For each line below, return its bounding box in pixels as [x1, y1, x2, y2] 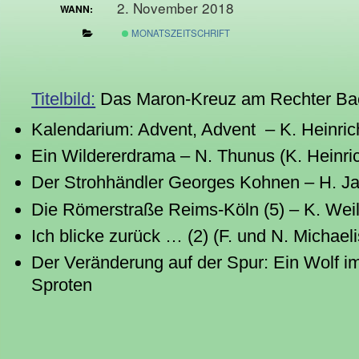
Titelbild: [31, 88, 96, 109]
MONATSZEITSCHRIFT [129, 26, 231, 39]
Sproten [31, 274, 93, 295]
